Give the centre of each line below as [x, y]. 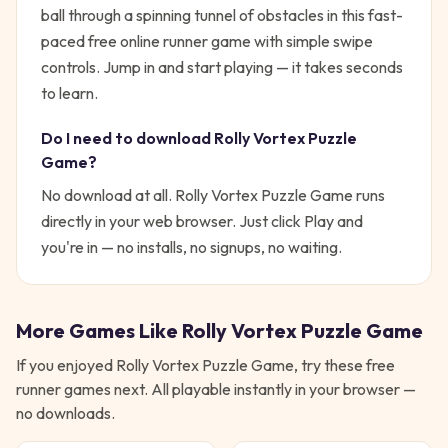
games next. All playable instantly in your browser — [238, 389]
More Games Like [99, 330]
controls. [70, 67]
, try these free [344, 365]
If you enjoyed [66, 365]
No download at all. [108, 195]
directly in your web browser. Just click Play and [202, 221]
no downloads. [65, 413]
